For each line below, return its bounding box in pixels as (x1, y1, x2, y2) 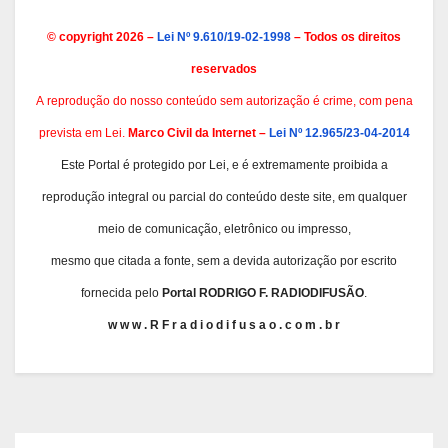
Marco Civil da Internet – (127, 125, 269, 140)
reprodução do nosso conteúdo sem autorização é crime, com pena (46, 93, 413, 108)
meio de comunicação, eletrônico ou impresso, (97, 221, 351, 236)
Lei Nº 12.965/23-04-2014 (268, 125, 410, 140)
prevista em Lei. (38, 125, 128, 140)
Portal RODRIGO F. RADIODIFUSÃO (162, 285, 364, 300)
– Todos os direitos (291, 29, 401, 44)
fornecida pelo (81, 285, 162, 300)
